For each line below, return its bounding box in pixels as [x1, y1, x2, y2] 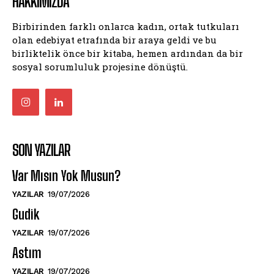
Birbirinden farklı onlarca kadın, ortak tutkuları [12, 20, 239, 32]
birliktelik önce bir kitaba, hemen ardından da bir [12, 46, 243, 59]
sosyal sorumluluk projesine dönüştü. [12, 60, 188, 73]
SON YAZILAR [12, 141, 70, 159]
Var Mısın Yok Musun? [12, 167, 120, 184]
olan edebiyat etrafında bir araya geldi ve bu [12, 33, 217, 46]
